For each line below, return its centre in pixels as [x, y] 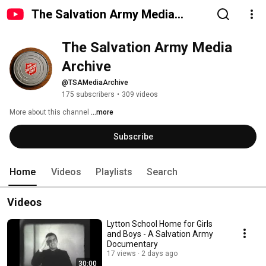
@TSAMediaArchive [95, 83]
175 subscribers [88, 94]
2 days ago [159, 254]
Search [162, 172]
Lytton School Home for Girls [160, 224]
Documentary [132, 244]
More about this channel [49, 112]
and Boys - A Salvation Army [160, 234]
